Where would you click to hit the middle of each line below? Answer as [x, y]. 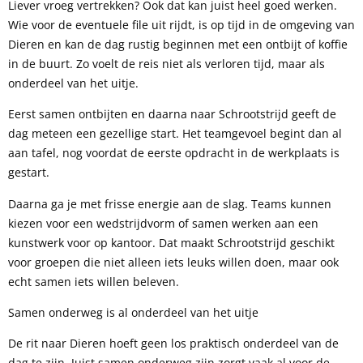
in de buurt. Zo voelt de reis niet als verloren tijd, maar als [167, 63]
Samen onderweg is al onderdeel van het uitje [133, 312]
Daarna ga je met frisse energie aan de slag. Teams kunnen [170, 203]
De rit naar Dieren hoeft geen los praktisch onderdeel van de [173, 344]
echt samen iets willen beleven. [94, 281]
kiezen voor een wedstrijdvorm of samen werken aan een [163, 223]
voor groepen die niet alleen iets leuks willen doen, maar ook [173, 262]
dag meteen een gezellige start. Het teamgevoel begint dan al [175, 134]
